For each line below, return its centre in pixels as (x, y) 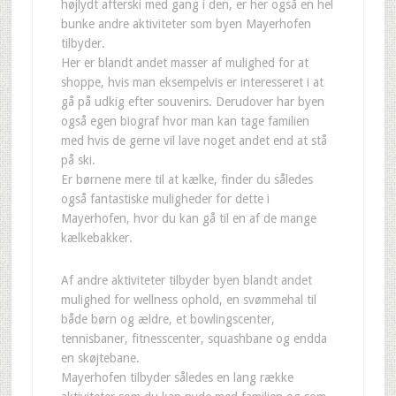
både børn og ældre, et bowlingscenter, (168, 319)
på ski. (78, 160)
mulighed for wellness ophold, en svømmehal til (188, 300)
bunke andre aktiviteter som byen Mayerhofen (186, 24)
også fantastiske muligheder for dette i (165, 199)
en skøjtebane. (100, 358)
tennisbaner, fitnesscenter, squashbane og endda (194, 339)
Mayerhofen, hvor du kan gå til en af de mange (188, 218)
